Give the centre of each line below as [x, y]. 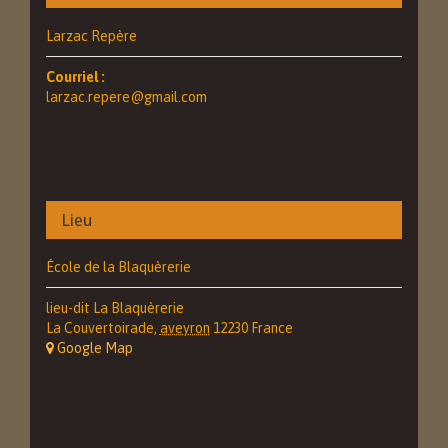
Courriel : [75, 77]
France [271, 328]
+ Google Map [93, 348]
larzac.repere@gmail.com [126, 97]
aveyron [184, 328]
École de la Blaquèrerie [118, 267]
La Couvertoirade [99, 328]
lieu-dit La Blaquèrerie [114, 308]
